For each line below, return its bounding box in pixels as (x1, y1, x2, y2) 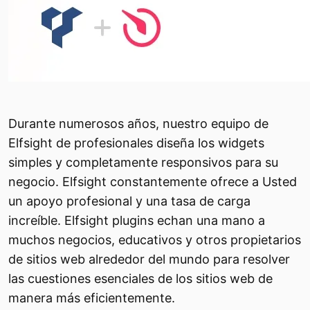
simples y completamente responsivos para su (8, 155, 278, 170)
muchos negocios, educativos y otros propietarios (8, 232, 301, 247)
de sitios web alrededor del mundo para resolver (8, 252, 290, 266)
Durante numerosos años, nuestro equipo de (8, 116, 268, 131)
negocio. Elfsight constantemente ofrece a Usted (8, 174, 297, 189)
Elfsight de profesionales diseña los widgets (8, 136, 264, 150)
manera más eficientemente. (8, 291, 175, 305)
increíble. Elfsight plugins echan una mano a (8, 213, 265, 228)
